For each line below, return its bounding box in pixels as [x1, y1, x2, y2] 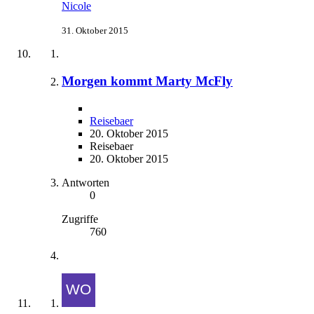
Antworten [62, 176, 109, 189]
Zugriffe [62, 212, 98, 225]
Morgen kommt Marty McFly [62, 74, 233, 89]
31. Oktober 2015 [62, 25, 128, 36]
